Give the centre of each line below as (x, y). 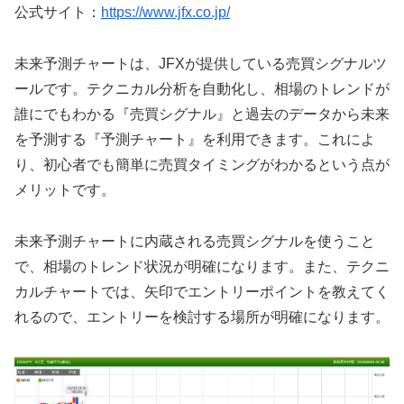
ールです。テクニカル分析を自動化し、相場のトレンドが (202, 89)
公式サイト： (58, 13)
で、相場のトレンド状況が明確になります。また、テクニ (202, 267)
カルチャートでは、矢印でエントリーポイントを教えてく (202, 292)
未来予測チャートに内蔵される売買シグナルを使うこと (195, 242)
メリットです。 (65, 190)
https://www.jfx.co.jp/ (165, 13)
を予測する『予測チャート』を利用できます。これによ (195, 140)
